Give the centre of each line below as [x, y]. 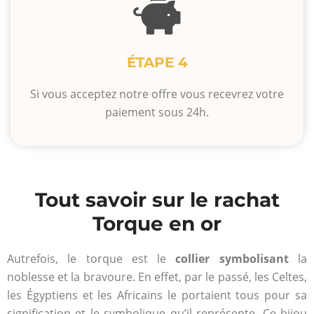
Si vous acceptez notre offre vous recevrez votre [157, 94]
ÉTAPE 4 [157, 63]
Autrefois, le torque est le [91, 258]
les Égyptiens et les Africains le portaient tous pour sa [157, 295]
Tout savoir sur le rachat [157, 199]
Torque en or [157, 223]
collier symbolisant [232, 258]
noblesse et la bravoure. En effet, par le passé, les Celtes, [157, 277]
